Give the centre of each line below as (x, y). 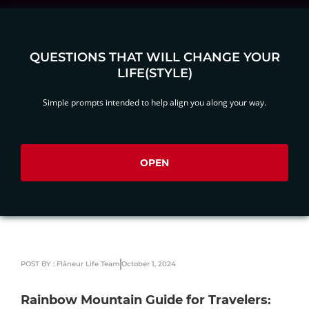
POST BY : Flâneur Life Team (70, 264)
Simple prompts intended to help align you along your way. (154, 102)
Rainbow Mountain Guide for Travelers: (146, 300)
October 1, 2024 (149, 264)
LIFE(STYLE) (154, 73)
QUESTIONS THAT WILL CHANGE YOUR (154, 57)
